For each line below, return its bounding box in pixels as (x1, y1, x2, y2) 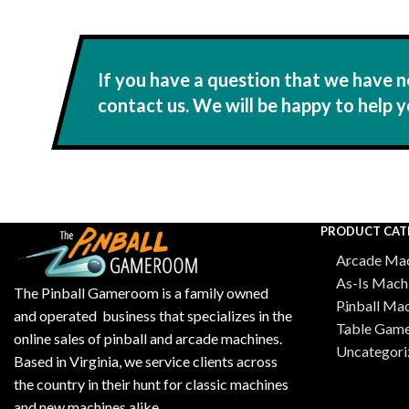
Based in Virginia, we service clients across (14, 351, 278, 370)
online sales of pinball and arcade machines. (14, 329, 282, 347)
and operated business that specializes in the (14, 306, 292, 324)
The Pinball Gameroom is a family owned (14, 283, 268, 301)
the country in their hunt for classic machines (14, 374, 288, 393)
